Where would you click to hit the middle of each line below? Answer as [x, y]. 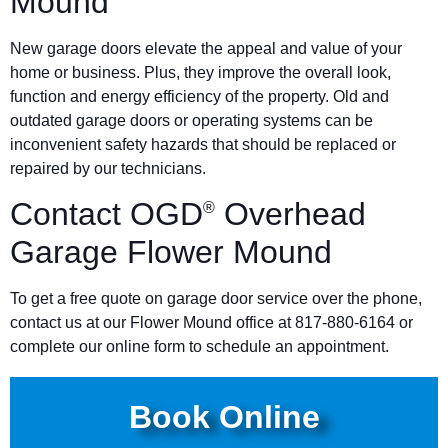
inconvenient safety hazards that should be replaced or [203, 144]
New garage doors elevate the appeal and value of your [206, 48]
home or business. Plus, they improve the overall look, [200, 72]
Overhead [290, 213]
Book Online [224, 417]
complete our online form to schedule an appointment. [199, 346]
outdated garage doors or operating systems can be [191, 120]
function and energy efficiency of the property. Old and [199, 96]
